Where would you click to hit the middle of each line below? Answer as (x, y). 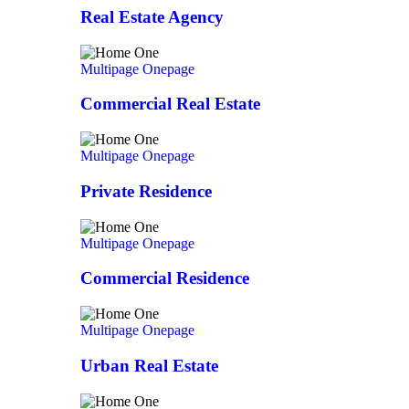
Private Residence (146, 191)
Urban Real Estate (149, 365)
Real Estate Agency (152, 17)
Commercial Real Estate (170, 104)
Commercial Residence (165, 278)
